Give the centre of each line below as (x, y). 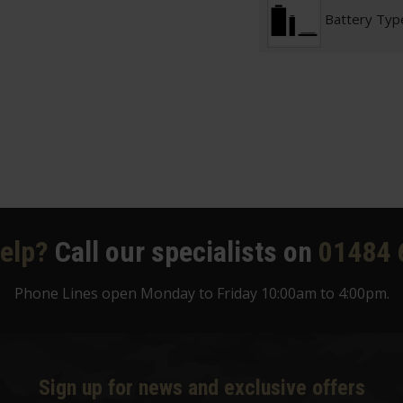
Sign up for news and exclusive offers (201, 388)
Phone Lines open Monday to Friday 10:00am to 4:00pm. (201, 294)
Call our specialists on (184, 252)
